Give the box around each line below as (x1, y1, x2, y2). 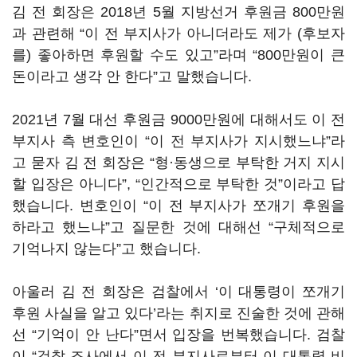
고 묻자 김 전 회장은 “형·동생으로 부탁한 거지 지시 (12, 155, 345, 171)
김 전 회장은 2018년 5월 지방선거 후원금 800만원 (12, 4, 345, 20)
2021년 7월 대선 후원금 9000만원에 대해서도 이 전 (12, 112, 345, 127)
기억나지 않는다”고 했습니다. (12, 241, 217, 257)
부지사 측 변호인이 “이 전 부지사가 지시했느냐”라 (12, 133, 345, 149)
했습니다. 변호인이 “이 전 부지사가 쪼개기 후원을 (12, 198, 345, 214)
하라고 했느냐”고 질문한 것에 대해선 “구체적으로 (12, 219, 345, 235)
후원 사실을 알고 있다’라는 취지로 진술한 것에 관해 (12, 305, 345, 321)
